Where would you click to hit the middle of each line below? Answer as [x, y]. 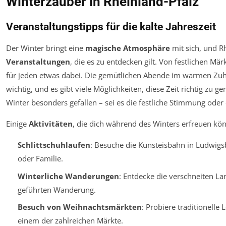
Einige [17, 124]
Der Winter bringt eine [46, 48]
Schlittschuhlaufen [54, 145]
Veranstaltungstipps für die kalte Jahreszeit [111, 27]
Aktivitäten [51, 124]
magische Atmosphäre [128, 48]
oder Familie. [40, 159]
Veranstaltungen [38, 62]
